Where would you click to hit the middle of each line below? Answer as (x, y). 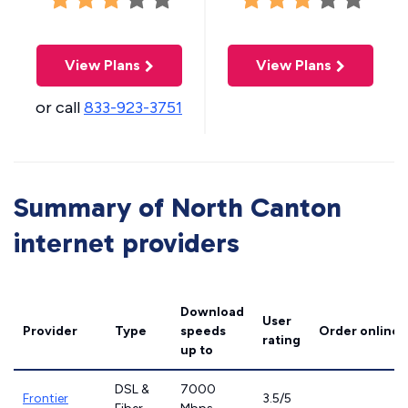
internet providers (127, 243)
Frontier (46, 398)
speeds (203, 331)
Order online (359, 331)
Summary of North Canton (178, 208)
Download (212, 312)
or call (60, 107)
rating (281, 340)
